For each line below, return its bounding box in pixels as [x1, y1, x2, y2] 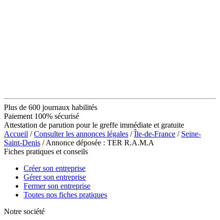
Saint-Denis [4, 138, 40, 147]
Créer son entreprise [24, 164, 85, 172]
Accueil [4, 129, 28, 138]
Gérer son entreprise [24, 172, 86, 181]
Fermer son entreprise [24, 181, 90, 190]
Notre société [4, 207, 45, 216]
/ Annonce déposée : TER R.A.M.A [40, 138, 154, 147]
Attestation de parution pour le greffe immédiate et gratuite [4, 120, 184, 129]
